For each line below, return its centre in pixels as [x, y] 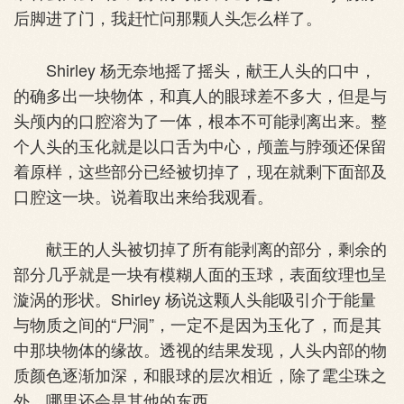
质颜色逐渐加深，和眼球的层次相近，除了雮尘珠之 [200, 374]
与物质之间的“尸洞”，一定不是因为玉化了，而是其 [197, 323]
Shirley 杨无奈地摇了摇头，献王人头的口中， [195, 69]
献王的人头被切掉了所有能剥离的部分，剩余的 [200, 248]
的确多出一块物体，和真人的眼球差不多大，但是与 [200, 94]
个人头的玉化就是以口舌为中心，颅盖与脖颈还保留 [200, 145]
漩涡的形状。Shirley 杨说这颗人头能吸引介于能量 [195, 298]
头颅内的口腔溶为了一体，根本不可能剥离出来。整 [200, 119]
